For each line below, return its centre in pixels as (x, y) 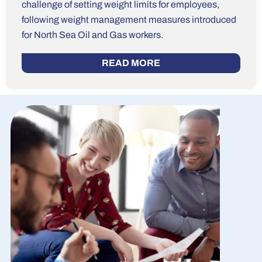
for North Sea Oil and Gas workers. (92, 35)
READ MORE (131, 63)
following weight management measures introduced (129, 20)
